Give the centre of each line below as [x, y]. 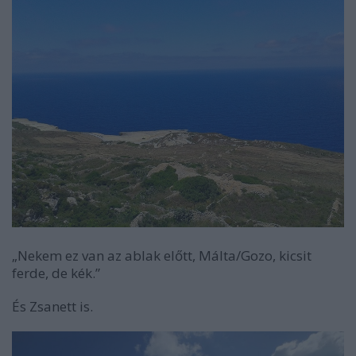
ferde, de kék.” [56, 273]
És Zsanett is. [52, 307]
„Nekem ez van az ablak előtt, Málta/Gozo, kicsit [162, 256]
